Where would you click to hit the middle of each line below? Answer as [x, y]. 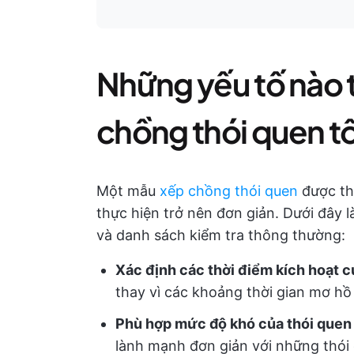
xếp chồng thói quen [229, 191]
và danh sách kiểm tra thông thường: [221, 235]
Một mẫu [128, 191]
